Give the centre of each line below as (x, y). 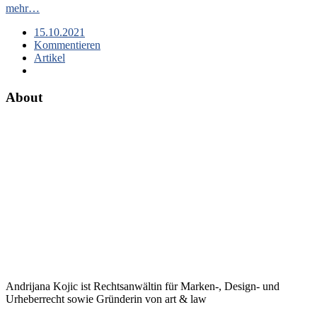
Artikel (50, 57)
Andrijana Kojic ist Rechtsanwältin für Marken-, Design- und (143, 287)
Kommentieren (67, 45)
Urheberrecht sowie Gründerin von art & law (106, 299)
